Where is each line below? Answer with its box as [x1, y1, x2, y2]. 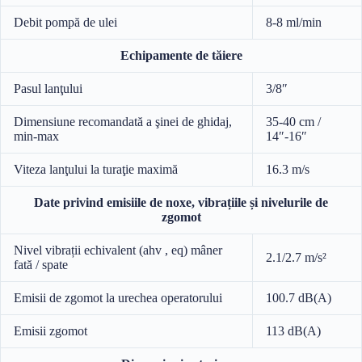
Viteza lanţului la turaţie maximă [14, 162, 178, 177]
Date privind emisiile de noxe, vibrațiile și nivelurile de [34, 196, 328, 210]
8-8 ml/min [266, 15, 322, 30]
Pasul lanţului [14, 82, 82, 96]
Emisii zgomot [14, 324, 87, 339]
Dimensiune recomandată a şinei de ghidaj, [14, 115, 232, 129]
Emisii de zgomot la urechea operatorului [14, 291, 222, 305]
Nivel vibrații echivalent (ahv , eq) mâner [14, 243, 222, 258]
